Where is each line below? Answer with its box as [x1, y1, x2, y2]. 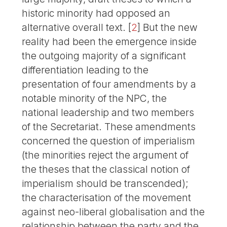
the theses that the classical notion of [22, 163, 191, 176]
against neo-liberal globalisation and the [22, 206, 205, 218]
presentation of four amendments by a [22, 78, 197, 91]
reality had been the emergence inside [22, 35, 197, 48]
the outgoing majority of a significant [22, 50, 186, 62]
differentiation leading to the [22, 64, 149, 77]
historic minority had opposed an [22, 7, 171, 20]
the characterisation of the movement [22, 192, 192, 204]
